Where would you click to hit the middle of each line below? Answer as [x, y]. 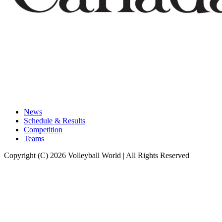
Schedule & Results [55, 120]
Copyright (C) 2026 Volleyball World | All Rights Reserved [97, 155]
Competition [43, 129]
